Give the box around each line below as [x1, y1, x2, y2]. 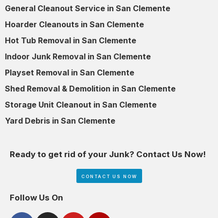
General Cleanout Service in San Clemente [5, 3, 170, 14]
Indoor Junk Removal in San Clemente [5, 52, 151, 62]
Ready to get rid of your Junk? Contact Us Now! [10, 149, 206, 159]
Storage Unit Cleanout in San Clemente [5, 100, 157, 110]
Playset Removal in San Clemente [5, 68, 134, 78]
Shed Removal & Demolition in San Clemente [5, 84, 176, 94]
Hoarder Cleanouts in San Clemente [5, 19, 144, 30]
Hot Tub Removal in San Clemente [5, 36, 136, 46]
